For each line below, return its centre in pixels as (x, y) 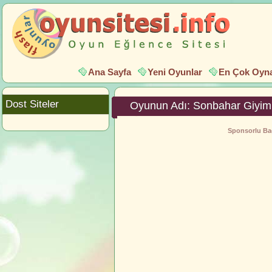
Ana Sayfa (110, 72)
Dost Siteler (32, 104)
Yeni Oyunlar (175, 72)
